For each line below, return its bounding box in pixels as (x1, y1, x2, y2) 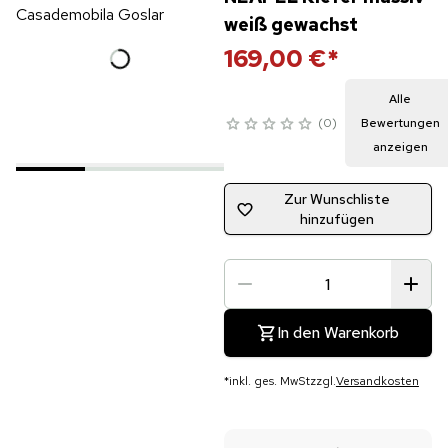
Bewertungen (360, 115, 440, 131)
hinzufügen (299, 210, 374, 228)
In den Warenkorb (276, 322, 399, 343)
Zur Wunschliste (283, 190, 390, 208)
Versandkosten (335, 373, 419, 389)
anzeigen (372, 139, 428, 155)
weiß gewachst (223, 13, 358, 36)
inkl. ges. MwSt (228, 373, 310, 389)
